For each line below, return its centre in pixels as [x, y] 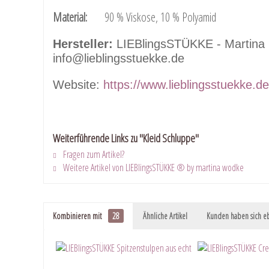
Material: [70, 17]
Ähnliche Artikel [165, 216]
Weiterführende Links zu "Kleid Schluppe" [126, 138]
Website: [78, 85]
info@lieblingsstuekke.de [119, 59]
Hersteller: [83, 44]
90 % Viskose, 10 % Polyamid [152, 17]
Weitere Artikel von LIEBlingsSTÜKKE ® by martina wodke [153, 168]
